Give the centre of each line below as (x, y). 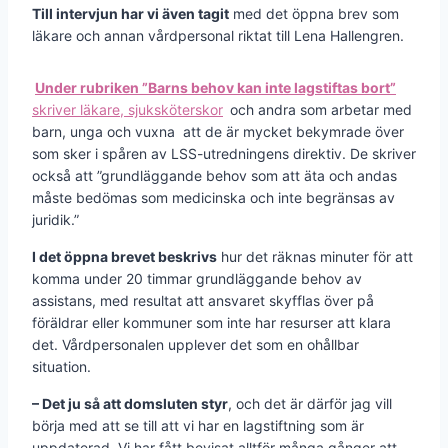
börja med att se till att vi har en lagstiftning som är (198, 425)
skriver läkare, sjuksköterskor (127, 109)
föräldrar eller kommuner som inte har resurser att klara (211, 322)
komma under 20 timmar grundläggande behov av (197, 278)
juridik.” (55, 219)
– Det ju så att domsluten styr (130, 403)
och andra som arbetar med (319, 109)
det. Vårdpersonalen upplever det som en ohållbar (195, 344)
